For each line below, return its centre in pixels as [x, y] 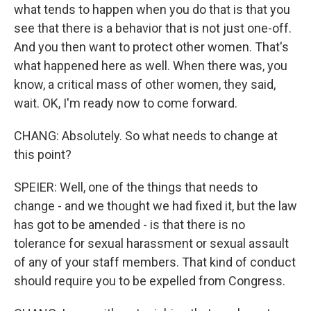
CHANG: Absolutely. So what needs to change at [146, 136]
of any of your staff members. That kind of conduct [155, 262]
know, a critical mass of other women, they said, [145, 84]
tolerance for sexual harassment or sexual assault [151, 243]
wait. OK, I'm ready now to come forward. [126, 103]
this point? [43, 154]
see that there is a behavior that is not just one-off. [153, 28]
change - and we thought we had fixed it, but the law [155, 206]
